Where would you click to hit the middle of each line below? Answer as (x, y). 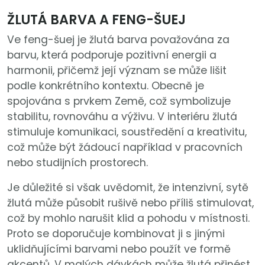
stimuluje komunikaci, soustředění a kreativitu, (127, 132)
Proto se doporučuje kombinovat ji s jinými (116, 233)
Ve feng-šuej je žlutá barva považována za (118, 39)
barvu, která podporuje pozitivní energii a (112, 55)
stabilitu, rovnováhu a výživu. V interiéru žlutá (122, 116)
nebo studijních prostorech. (77, 162)
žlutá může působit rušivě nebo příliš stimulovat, (130, 203)
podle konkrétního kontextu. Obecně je (106, 85)
